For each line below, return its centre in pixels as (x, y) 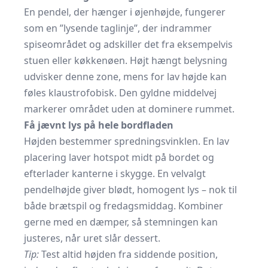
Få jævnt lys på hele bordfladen (99, 125)
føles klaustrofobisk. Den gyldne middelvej (120, 93)
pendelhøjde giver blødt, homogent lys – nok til (130, 190)
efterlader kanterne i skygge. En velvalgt (115, 173)
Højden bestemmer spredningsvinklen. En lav (127, 141)
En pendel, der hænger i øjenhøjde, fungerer (125, 12)
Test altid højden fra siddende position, (128, 254)
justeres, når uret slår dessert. (92, 238)
